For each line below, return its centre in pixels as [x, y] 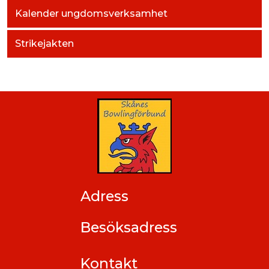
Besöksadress [128, 227]
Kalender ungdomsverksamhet [91, 14]
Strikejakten [44, 43]
